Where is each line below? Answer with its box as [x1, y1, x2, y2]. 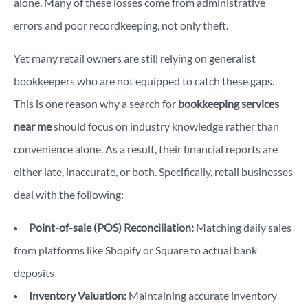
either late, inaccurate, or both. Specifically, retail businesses [14, 164, 293, 178]
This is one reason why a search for [14, 96, 178, 110]
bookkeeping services [178, 96, 279, 110]
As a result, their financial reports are [105, 142, 278, 155]
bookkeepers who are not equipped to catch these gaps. [14, 74, 274, 87]
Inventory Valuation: [29, 288, 126, 302]
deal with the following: [14, 187, 124, 201]
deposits [14, 265, 54, 279]
